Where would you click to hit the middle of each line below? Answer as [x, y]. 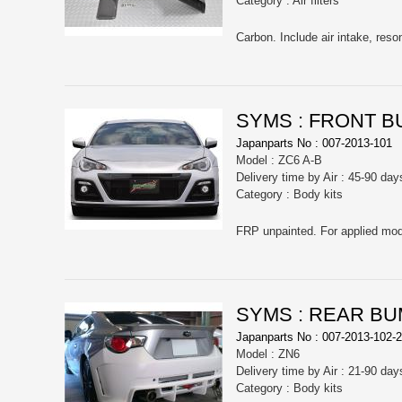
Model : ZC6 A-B [279, 161]
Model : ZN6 [268, 354]
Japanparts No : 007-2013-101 [314, 144]
